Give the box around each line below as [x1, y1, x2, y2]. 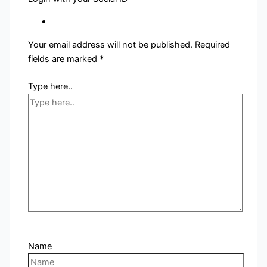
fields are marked [28, 53, 100, 64]
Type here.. [28, 80, 73, 92]
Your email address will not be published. [28, 39, 193, 50]
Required [195, 39, 231, 50]
